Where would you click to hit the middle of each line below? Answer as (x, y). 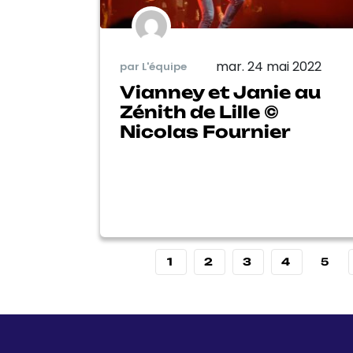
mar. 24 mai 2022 (269, 66)
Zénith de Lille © (199, 111)
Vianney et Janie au (220, 92)
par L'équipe (153, 67)
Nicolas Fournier (205, 131)
